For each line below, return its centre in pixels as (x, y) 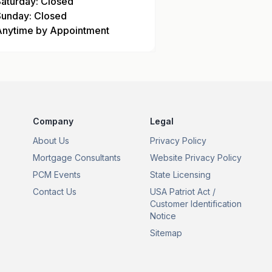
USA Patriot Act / (182, 192)
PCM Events (56, 175)
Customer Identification (195, 204)
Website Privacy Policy (195, 158)
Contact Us (54, 192)
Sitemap (166, 233)
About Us (51, 141)
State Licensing (180, 175)
